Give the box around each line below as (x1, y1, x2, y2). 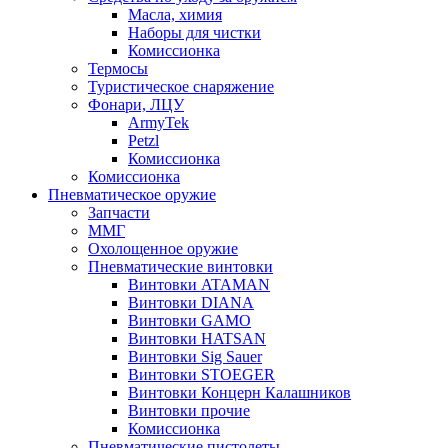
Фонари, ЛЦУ (88, 95, 184, 113)
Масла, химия (128, 5, 222, 23)
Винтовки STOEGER (128, 365, 275, 383)
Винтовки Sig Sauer (128, 347, 262, 365)
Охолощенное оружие (88, 239, 238, 257)
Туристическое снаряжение (88, 77, 274, 95)
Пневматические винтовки (88, 257, 273, 275)
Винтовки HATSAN (128, 329, 266, 347)
